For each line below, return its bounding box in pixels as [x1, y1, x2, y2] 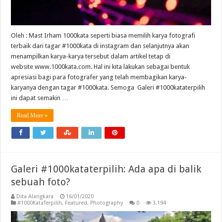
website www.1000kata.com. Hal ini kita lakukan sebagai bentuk [11, 62, 190, 70]
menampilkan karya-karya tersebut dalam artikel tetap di [11, 52, 171, 60]
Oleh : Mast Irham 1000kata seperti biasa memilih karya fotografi [11, 31, 196, 39]
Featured [65, 199, 88, 206]
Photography [90, 199, 123, 206]
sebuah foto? [11, 175, 71, 188]
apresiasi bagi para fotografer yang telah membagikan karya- [11, 73, 187, 81]
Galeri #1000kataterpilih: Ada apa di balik [11, 163, 202, 175]
